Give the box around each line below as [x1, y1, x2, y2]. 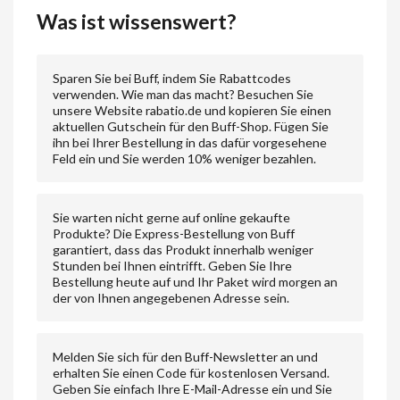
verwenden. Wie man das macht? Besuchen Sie [52, 86, 313, 102]
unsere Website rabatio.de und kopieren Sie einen [52, 102, 331, 118]
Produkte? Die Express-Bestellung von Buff [52, 225, 295, 241]
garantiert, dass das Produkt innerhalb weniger [52, 241, 313, 257]
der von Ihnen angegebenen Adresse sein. [52, 289, 289, 305]
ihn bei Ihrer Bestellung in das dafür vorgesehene [52, 134, 327, 150]
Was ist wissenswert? [37, 10, 237, 35]
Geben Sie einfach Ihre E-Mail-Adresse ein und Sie [52, 380, 332, 396]
